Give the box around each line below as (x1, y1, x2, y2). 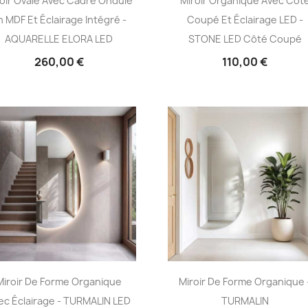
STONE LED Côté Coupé (188, 32, 302, 46)
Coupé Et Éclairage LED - (186, 13, 303, 27)
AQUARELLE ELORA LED (5, 32, 113, 46)
